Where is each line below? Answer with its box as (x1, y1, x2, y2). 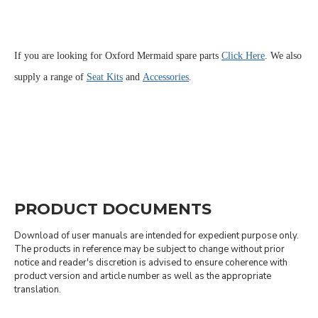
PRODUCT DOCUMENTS (14, 199, 212, 219)
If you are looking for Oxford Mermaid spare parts (14, 50, 221, 62)
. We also (265, 50, 302, 62)
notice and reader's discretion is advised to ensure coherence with (14, 256, 287, 270)
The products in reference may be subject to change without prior (14, 243, 285, 256)
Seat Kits (87, 72, 123, 83)
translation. (14, 283, 61, 297)
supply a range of (14, 72, 87, 83)
